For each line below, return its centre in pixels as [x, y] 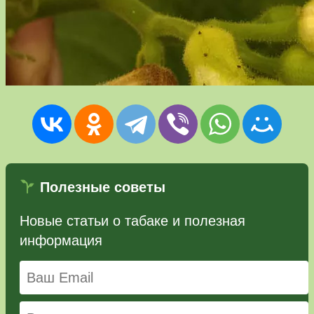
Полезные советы [100, 187]
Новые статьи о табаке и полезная [132, 221]
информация [61, 241]
